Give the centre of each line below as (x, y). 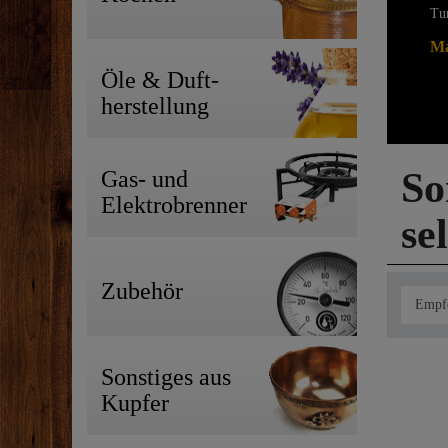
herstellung (155, 106)
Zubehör (142, 291)
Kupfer (135, 403)
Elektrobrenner (174, 205)
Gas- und (144, 179)
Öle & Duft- (160, 80)
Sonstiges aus (166, 377)
